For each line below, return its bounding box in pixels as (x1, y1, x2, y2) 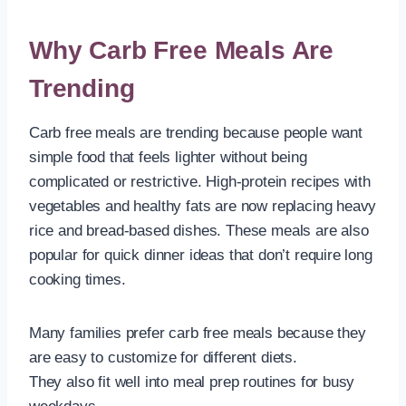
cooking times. (29, 270, 126, 288)
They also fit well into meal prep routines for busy (29, 372, 355, 391)
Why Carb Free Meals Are (29, 35, 334, 64)
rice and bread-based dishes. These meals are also (29, 221, 369, 239)
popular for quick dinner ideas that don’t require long (29, 246, 372, 264)
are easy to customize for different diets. (29, 348, 297, 366)
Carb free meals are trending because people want (29, 123, 362, 141)
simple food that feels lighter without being (29, 148, 307, 166)
